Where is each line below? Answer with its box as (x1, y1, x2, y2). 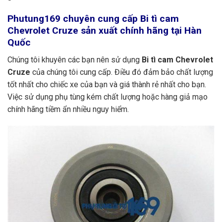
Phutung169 (7, 12, 60, 24)
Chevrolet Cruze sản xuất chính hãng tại (7, 24, 182, 36)
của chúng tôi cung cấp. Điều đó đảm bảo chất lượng (32, 67, 213, 77)
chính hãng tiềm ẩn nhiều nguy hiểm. (7, 104, 129, 114)
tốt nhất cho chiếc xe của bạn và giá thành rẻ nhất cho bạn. (7, 79, 206, 89)
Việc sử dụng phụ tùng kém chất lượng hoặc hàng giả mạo (7, 92, 208, 102)
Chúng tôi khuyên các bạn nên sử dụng (7, 55, 140, 64)
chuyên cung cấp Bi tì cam (60, 12, 179, 24)
